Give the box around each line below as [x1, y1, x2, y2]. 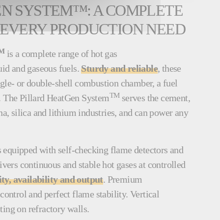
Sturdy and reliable [81, 63, 158, 74]
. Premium [103, 174, 142, 185]
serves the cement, [119, 92, 191, 104]
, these [158, 63, 181, 74]
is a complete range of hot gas [4, 48, 117, 59]
